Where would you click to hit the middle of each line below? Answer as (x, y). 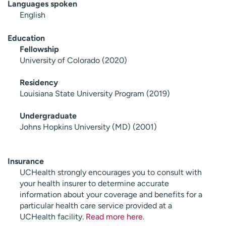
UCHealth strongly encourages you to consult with (111, 172)
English (33, 15)
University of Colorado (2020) (73, 60)
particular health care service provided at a (96, 205)
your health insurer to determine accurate (94, 183)
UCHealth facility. (53, 216)
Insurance (26, 161)
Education (26, 38)
